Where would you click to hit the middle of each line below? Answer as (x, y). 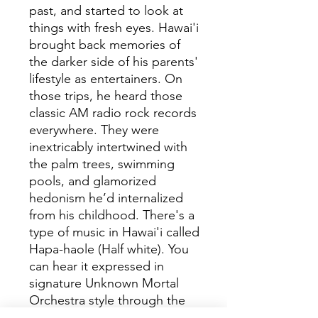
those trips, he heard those (106, 96)
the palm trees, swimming (102, 164)
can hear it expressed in (97, 267)
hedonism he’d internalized (106, 198)
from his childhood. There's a (112, 215)
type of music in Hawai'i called (114, 232)
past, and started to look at (106, 11)
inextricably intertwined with (108, 147)
